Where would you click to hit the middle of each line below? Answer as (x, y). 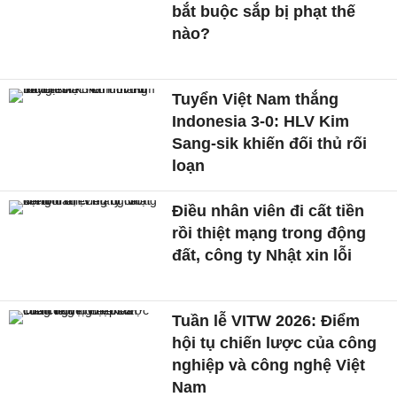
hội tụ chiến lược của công (275, 343)
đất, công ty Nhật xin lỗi (262, 256)
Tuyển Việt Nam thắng (256, 100)
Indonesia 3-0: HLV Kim (261, 122)
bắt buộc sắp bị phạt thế (264, 12)
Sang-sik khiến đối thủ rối (270, 144)
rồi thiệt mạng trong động (269, 234)
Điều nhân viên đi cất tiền (269, 211)
